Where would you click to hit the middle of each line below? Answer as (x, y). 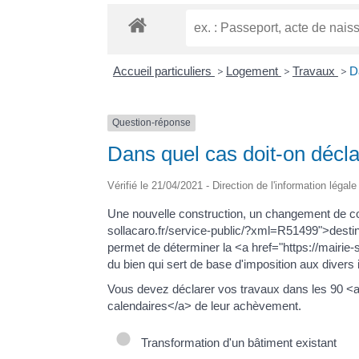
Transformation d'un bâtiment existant (236, 342)
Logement (253, 71)
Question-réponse (152, 123)
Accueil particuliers (163, 71)
